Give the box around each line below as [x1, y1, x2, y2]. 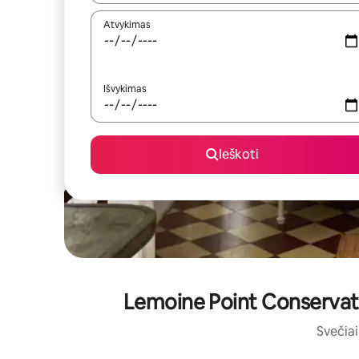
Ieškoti [219, 146, 259, 163]
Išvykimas [103, 83, 147, 95]
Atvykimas [103, 18, 151, 31]
